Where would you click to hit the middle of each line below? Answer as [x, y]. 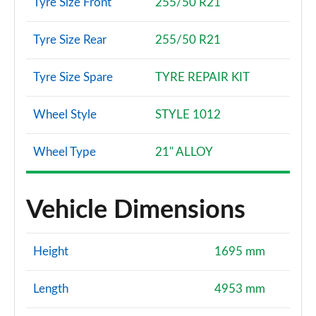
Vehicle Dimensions [136, 210]
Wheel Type [65, 152]
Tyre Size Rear [70, 40]
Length [51, 289]
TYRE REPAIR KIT [202, 77]
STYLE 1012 [188, 115]
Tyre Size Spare [73, 77]
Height [51, 251]
